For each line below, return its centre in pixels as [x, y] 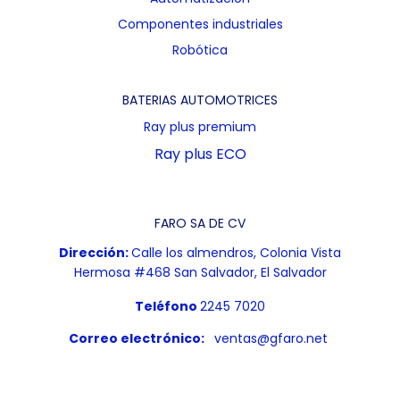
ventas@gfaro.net [269, 338]
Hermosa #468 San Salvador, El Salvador [200, 272]
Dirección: [94, 253]
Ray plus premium [200, 127]
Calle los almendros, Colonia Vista [236, 253]
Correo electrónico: [137, 338]
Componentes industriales [200, 24]
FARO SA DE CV [200, 223]
